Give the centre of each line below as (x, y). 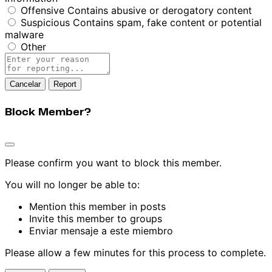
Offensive (42, 11)
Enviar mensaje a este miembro (101, 230)
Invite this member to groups (96, 218)
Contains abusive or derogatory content (160, 11)
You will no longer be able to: (72, 184)
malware (24, 35)
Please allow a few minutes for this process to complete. (135, 252)
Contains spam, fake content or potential (167, 23)
